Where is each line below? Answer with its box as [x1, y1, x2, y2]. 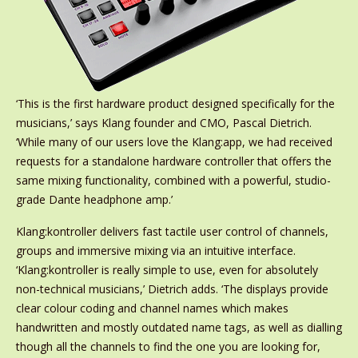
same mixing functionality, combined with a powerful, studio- [15, 173, 331, 188]
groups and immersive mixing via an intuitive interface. [15, 243, 296, 258]
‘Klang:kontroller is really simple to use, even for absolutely [15, 262, 318, 277]
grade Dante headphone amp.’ [15, 192, 173, 207]
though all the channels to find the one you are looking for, [15, 339, 320, 354]
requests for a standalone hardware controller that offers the [15, 153, 332, 169]
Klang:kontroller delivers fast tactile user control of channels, [15, 224, 328, 239]
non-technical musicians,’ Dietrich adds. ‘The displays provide [15, 281, 328, 296]
